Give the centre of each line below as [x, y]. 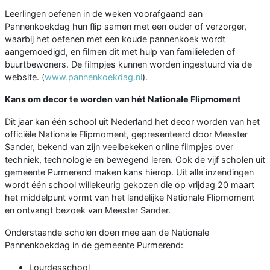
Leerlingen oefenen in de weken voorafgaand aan [104, 14]
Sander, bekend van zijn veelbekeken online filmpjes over [119, 147]
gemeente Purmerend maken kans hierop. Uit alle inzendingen [129, 172]
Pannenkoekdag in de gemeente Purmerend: [94, 245]
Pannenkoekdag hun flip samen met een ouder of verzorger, [126, 27]
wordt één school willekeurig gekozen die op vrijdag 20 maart [130, 185]
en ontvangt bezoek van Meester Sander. [88, 210]
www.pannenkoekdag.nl [93, 77]
